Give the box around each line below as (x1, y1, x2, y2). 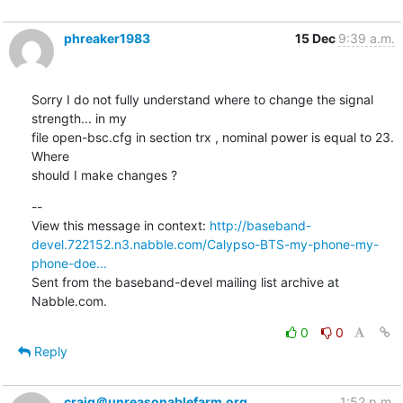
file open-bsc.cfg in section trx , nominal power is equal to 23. (31, 129, 394, 145)
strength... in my (31, 110, 127, 126)
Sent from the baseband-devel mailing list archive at (31, 273, 339, 290)
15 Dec (294, 30, 338, 46)
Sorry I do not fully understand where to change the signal (31, 91, 373, 107)
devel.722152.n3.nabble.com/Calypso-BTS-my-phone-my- (31, 236, 379, 252)
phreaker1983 (63, 30, 150, 46)
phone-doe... (31, 255, 107, 271)
